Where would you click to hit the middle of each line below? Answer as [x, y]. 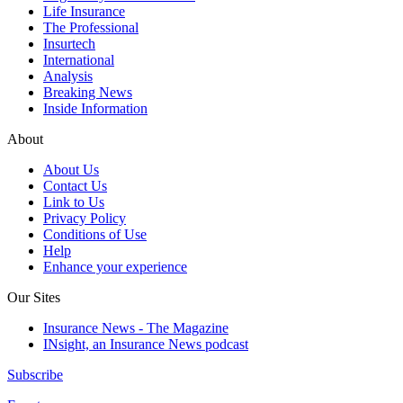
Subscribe [35, 375]
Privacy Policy [85, 219]
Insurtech [69, 44]
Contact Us [75, 186]
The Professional [91, 28]
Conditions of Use [95, 235]
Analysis [68, 76]
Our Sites [34, 298]
